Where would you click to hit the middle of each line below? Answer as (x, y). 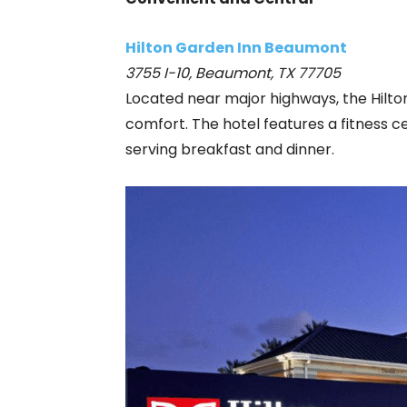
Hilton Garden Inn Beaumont (236, 48)
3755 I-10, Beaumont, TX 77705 (233, 73)
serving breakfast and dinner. (230, 149)
